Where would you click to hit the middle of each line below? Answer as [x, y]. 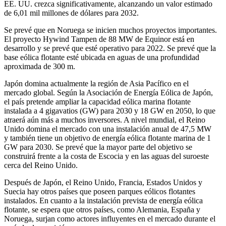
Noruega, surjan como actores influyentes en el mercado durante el [110, 219]
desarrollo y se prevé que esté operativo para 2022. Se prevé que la [110, 48]
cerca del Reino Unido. [41, 165]
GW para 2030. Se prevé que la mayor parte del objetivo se [98, 147]
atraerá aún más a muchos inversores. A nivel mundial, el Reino [105, 120]
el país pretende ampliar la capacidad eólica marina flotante [97, 102]
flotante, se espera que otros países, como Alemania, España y [102, 210]
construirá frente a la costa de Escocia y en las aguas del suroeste [106, 156]
